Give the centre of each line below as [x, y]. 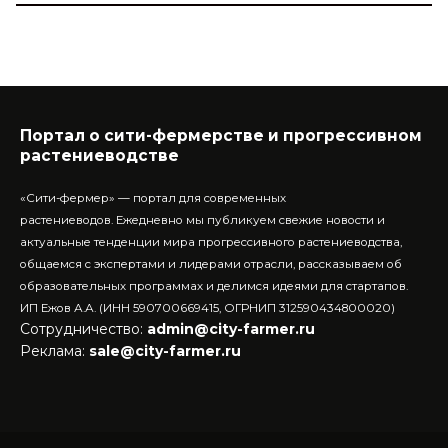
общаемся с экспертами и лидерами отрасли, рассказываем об [211, 264]
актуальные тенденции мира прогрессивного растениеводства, [211, 242]
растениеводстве [99, 156]
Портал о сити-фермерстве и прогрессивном [221, 136]
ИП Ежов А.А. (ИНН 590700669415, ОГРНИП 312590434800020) [207, 308]
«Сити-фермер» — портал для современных [153, 198]
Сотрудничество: [81, 329]
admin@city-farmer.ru [229, 329]
